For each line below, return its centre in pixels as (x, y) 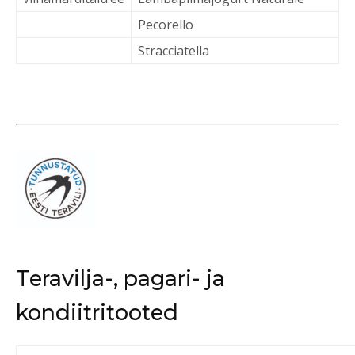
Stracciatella (174, 51)
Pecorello (166, 25)
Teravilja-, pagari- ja (120, 279)
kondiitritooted (97, 313)
